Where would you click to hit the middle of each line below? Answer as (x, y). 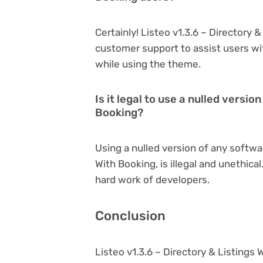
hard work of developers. (152, 179)
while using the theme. (148, 64)
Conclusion (130, 215)
